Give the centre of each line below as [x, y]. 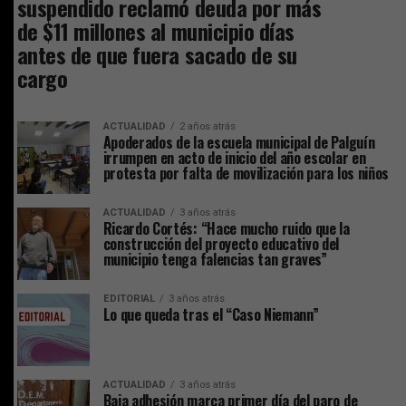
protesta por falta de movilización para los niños [246, 173]
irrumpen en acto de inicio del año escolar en [234, 157]
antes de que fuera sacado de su [157, 54]
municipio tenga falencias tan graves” [215, 259]
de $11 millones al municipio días [155, 30]
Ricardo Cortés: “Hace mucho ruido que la [226, 228]
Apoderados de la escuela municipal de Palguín [239, 142]
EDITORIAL [129, 298]
